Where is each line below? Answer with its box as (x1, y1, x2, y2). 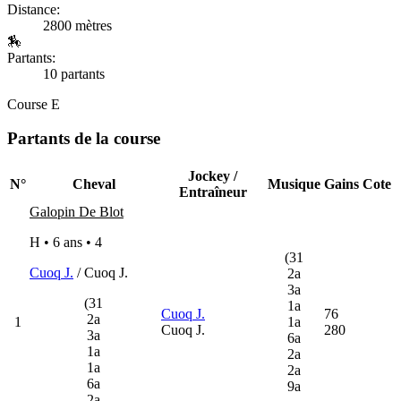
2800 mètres (43, 17, 112, 33)
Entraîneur (178, 184, 247, 200)
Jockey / (188, 168, 237, 184)
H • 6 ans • (30, 235, 95, 251)
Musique (268, 176, 320, 192)
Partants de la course (7, 129, 160, 149)
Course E (7, 96, 60, 112)
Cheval (72, 176, 115, 192)
